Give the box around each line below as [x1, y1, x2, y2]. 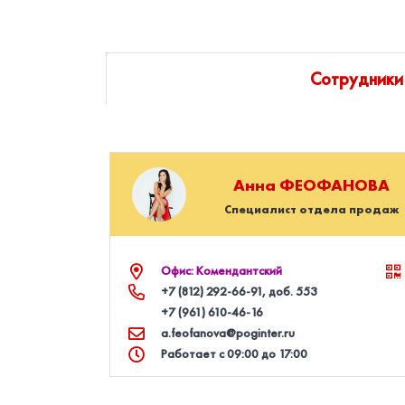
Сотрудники [310, 67, 403, 90]
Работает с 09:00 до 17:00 [161, 345, 307, 362]
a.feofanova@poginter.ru [161, 325, 295, 341]
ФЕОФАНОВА [279, 174, 391, 195]
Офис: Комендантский [161, 262, 282, 278]
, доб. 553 [262, 283, 317, 299]
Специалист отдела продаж [223, 201, 400, 217]
